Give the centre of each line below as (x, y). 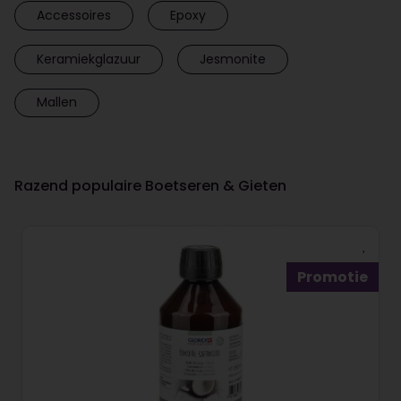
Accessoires (74, 16)
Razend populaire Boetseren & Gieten (150, 186)
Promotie (333, 277)
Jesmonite (233, 59)
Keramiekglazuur (89, 59)
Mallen (57, 102)
